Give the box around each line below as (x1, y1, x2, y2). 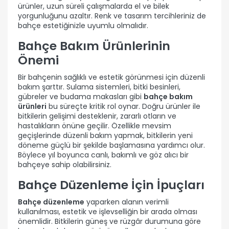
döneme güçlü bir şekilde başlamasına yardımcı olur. (18, 140, 205, 150)
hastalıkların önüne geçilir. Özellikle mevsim (18, 120, 171, 131)
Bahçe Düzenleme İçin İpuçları (18, 176, 204, 193)
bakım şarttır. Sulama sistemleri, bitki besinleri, (18, 81, 180, 92)
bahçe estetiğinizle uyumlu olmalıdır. (18, 20, 148, 31)
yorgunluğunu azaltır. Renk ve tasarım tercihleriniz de (18, 10, 206, 21)
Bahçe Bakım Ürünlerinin (18, 37, 170, 54)
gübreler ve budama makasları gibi (18, 91, 144, 102)
